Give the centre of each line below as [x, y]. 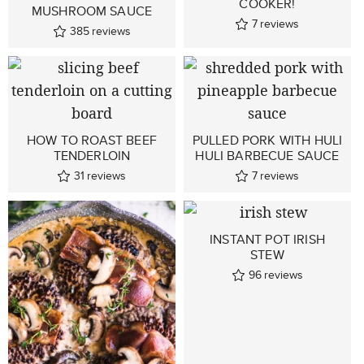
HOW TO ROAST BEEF [92, 140]
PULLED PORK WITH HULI [267, 140]
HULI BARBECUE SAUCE [267, 156]
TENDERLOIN [92, 156]
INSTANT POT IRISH [267, 239]
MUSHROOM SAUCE [92, 11]
